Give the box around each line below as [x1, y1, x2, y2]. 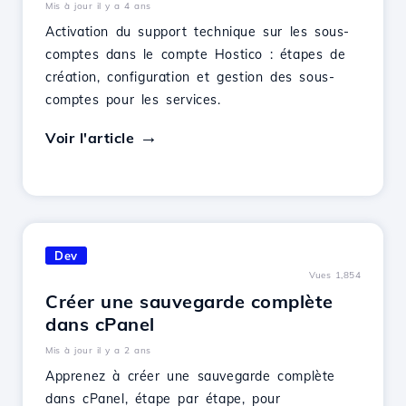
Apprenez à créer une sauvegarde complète [45, 368, 336, 384]
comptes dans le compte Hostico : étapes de [45, 46, 346, 63]
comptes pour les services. [45, 92, 221, 108]
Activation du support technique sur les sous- [45, 24, 351, 40]
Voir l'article [45, 129, 134, 147]
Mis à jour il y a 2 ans [45, 344, 151, 356]
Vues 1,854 [309, 269, 361, 281]
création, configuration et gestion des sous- [45, 69, 335, 85]
